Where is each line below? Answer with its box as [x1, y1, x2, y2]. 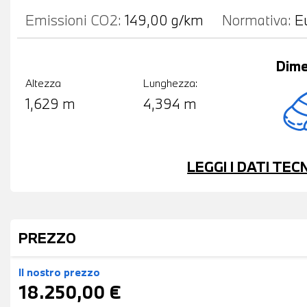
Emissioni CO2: [25, 10, 121, 29]
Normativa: [221, 10, 291, 29]
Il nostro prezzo [19, 265, 100, 279]
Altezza [25, 76, 61, 90]
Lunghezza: [143, 76, 198, 90]
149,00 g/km [125, 10, 204, 29]
